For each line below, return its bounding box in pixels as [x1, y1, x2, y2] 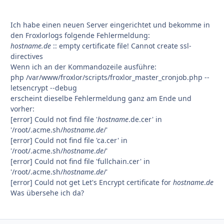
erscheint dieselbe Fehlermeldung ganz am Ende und [10, 93, 191, 103]
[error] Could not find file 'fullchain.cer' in [10, 156, 150, 166]
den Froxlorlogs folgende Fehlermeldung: [10, 30, 150, 40]
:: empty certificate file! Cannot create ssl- [51, 41, 191, 51]
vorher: [10, 104, 34, 114]
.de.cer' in [128, 114, 162, 124]
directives [10, 51, 43, 61]
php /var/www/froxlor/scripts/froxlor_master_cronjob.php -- [10, 72, 209, 82]
